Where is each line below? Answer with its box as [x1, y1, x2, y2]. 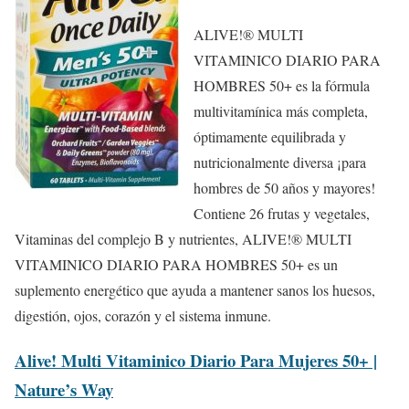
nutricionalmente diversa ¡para [194, 152, 366, 172]
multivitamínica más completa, [194, 101, 368, 121]
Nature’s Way [15, 376, 113, 402]
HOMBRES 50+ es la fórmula [194, 76, 370, 95]
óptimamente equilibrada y [194, 127, 346, 146]
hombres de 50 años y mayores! [194, 178, 375, 197]
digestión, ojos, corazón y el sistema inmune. [15, 306, 271, 325]
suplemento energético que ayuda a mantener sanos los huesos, [15, 280, 375, 299]
